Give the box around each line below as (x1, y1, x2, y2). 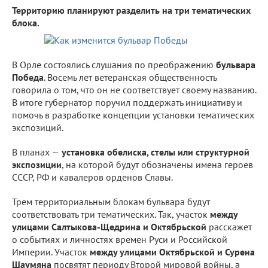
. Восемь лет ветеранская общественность (44, 71, 217, 83)
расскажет (206, 220, 252, 233)
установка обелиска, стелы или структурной (59, 145, 249, 158)
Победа (12, 71, 44, 83)
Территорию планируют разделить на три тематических (12, 4, 251, 16)
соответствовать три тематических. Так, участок (12, 208, 210, 220)
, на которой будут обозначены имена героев (62, 158, 253, 170)
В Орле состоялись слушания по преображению (12, 58, 214, 71)
